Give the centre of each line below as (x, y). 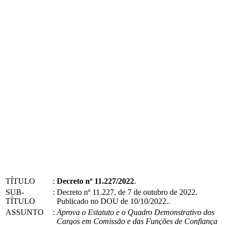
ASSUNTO (25, 212)
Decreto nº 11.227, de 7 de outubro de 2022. (127, 192)
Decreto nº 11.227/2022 (95, 181)
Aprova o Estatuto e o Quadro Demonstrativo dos (136, 212)
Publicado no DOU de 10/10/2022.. (114, 201)
